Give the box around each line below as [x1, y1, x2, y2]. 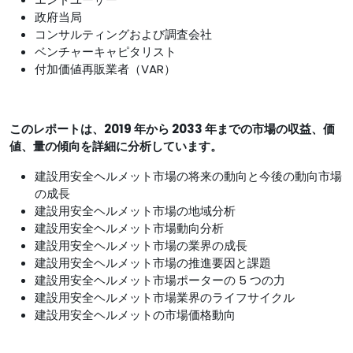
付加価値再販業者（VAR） [35, 61, 176, 77]
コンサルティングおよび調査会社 [35, 26, 212, 43]
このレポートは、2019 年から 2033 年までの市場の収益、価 [9, 121, 335, 137]
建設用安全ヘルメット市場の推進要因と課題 [35, 255, 271, 271]
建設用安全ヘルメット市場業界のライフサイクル [35, 289, 295, 306]
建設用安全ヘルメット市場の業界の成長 [35, 237, 247, 254]
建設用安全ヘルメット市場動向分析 [35, 220, 224, 236]
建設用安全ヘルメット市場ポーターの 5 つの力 [35, 272, 285, 288]
